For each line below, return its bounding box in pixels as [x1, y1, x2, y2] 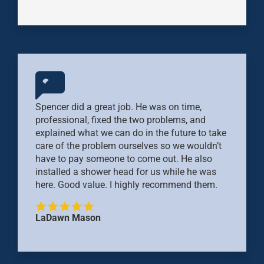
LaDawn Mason [35, 212, 101, 224]
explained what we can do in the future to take [35, 127, 226, 138]
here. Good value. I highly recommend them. [35, 179, 217, 190]
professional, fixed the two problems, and [35, 114, 206, 126]
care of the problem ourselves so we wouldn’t [35, 140, 222, 151]
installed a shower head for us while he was [35, 166, 216, 177]
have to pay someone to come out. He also [35, 153, 212, 164]
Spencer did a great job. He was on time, [35, 101, 202, 113]
